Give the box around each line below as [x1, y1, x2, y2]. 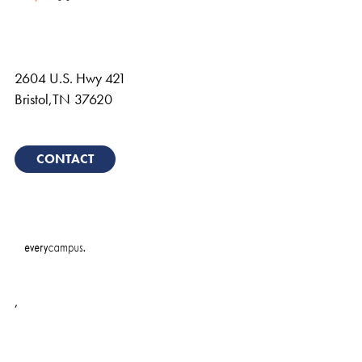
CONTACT [36, 150, 94, 167]
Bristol [15, 90, 48, 108]
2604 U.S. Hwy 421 [15, 69, 126, 87]
